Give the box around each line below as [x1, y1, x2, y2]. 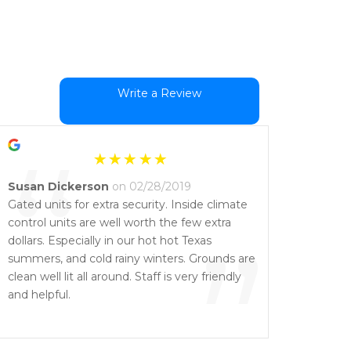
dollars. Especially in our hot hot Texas [8, 233, 212, 248]
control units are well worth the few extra [8, 215, 231, 230]
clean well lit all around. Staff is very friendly [8, 270, 241, 284]
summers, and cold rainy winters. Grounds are [8, 251, 255, 266]
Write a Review [118, 86, 201, 100]
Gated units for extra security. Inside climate [8, 197, 248, 212]
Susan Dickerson [8, 179, 109, 194]
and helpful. [8, 288, 71, 302]
